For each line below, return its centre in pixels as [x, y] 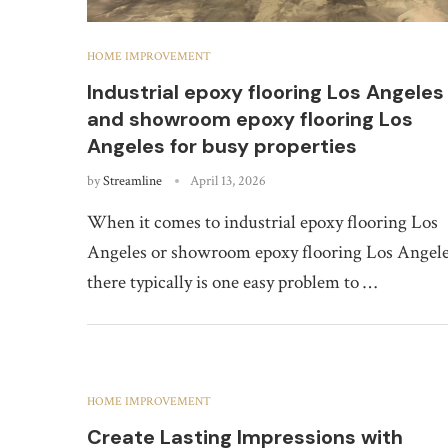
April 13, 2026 [228, 180]
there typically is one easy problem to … [232, 282]
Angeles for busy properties [222, 145]
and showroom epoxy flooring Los [250, 118]
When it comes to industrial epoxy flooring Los [262, 222]
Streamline [132, 180]
